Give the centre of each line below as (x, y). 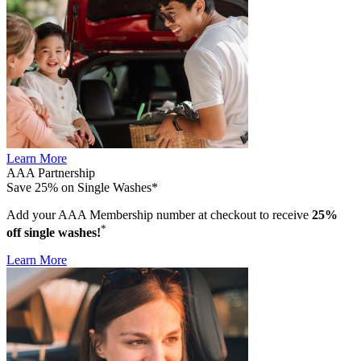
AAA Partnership (51, 172)
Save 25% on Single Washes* (82, 187)
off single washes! (54, 233)
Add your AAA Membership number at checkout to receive (159, 214)
